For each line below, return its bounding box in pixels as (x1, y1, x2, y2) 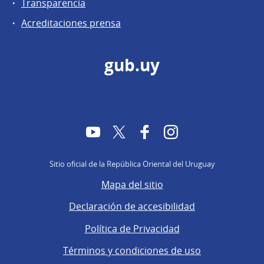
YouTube (100, 124, 139, 138)
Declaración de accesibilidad (69, 200, 195, 213)
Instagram (177, 124, 223, 138)
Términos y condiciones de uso (63, 243, 201, 257)
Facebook (151, 124, 194, 138)
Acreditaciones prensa (21, 16, 121, 30)
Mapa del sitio (101, 178, 163, 192)
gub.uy (104, 54, 160, 77)
